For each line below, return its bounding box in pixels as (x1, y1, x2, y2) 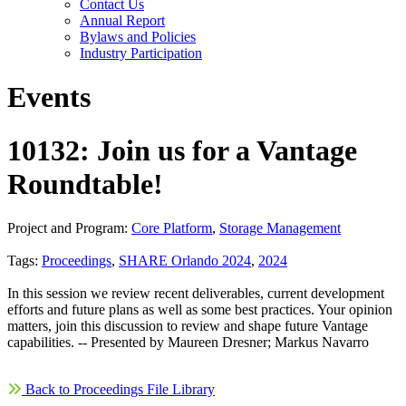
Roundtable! (7, 167, 163, 200)
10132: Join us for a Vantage (7, 133, 357, 167)
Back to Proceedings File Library (22, 382, 215, 398)
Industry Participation (80, 45, 202, 61)
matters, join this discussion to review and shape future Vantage (7, 318, 368, 334)
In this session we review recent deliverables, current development (7, 285, 384, 302)
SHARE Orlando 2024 (119, 253, 251, 269)
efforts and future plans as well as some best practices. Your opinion (7, 302, 392, 318)
